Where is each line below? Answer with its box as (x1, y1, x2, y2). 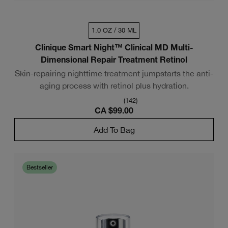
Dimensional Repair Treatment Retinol (41, 57, 187, 65)
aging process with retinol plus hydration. (39, 81, 189, 90)
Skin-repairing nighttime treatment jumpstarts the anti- (15, 69, 213, 78)
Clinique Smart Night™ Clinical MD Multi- (35, 45, 193, 53)
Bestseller (26, 164, 53, 171)
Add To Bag (93, 125, 135, 134)
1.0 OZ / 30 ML (92, 26, 136, 34)
